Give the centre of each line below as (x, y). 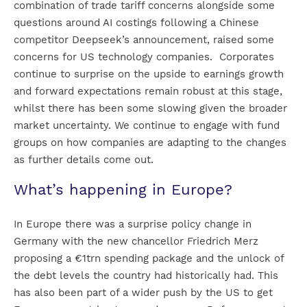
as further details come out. (84, 160)
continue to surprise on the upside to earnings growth (149, 74)
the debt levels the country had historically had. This (146, 276)
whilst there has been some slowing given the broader (150, 109)
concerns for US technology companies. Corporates (144, 57)
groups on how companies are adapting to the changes (150, 143)
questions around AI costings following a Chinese (136, 23)
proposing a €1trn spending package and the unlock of (149, 259)
